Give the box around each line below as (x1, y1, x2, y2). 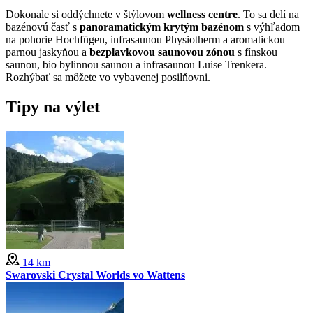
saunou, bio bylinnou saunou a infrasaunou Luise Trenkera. (6, 58, 267, 71)
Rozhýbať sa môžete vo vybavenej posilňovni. (6, 71, 210, 83)
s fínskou (235, 45, 277, 58)
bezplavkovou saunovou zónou (89, 45, 235, 58)
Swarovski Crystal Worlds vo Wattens (6, 268, 185, 281)
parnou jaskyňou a (6, 45, 89, 58)
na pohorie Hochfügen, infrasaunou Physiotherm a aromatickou (6, 33, 285, 45)
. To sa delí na (238, 8, 299, 20)
